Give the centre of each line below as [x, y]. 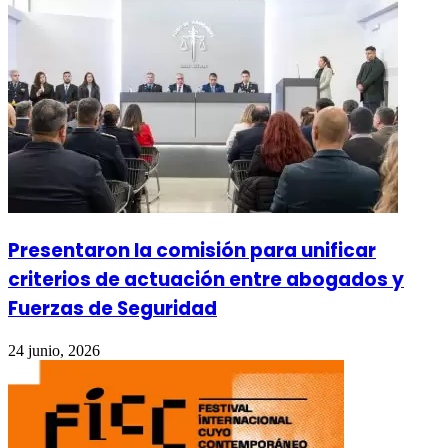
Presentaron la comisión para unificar [192, 251]
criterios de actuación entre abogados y [206, 280]
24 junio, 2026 [54, 350]
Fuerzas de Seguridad [112, 309]
